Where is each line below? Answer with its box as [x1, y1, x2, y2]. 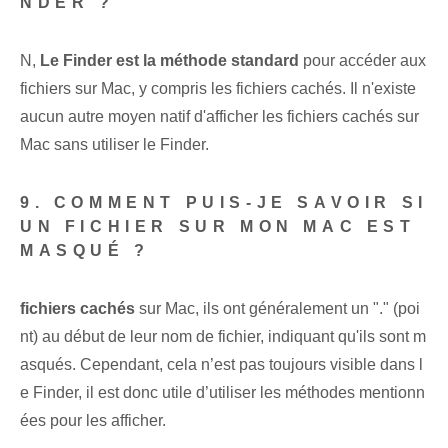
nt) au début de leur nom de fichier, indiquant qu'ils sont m [20, 328, 426, 346]
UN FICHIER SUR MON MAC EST [20, 218, 416, 236]
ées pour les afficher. [20, 412, 166, 430]
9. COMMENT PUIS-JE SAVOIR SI [20, 194, 428, 212]
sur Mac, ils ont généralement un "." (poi [135, 300, 420, 318]
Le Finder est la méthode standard [40, 52, 299, 70]
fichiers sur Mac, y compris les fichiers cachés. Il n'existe [20, 80, 416, 98]
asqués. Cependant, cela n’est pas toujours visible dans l [20, 356, 423, 374]
